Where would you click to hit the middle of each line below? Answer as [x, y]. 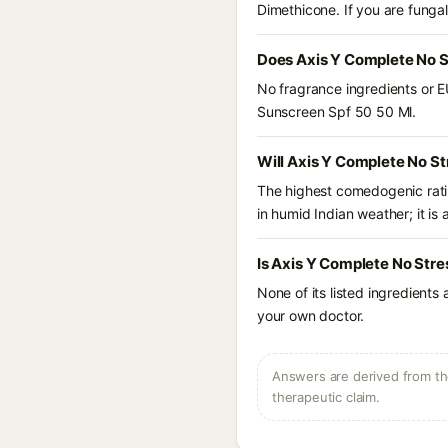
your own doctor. [311, 315]
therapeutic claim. [326, 397]
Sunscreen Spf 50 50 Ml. [337, 111]
